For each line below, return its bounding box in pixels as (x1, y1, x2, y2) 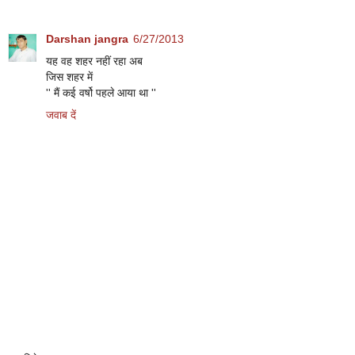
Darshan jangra (46, 32, 128, 46)
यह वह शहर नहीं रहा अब (46, 55, 143, 68)
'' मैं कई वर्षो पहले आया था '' (46, 86, 156, 100)
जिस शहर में (46, 71, 93, 84)
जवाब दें (46, 109, 76, 122)
